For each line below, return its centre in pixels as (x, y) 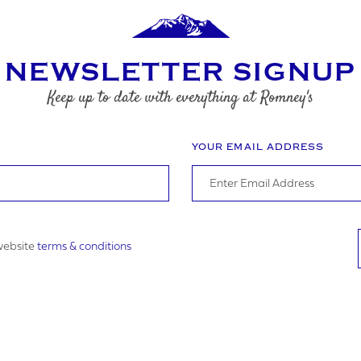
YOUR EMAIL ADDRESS (258, 147)
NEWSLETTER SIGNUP (180, 72)
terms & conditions (84, 247)
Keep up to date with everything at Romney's (180, 98)
